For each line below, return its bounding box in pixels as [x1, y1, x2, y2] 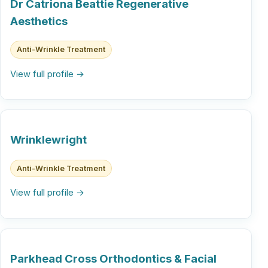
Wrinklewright [10, 133, 87, 147]
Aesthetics [10, 14, 68, 28]
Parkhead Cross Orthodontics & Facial [10, 251, 217, 266]
